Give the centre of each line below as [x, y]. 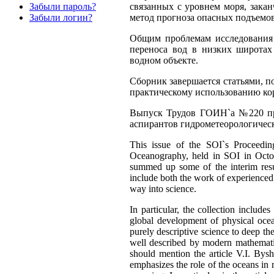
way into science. [163, 189]
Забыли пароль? [63, 7]
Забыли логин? [61, 18]
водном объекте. [164, 61]
